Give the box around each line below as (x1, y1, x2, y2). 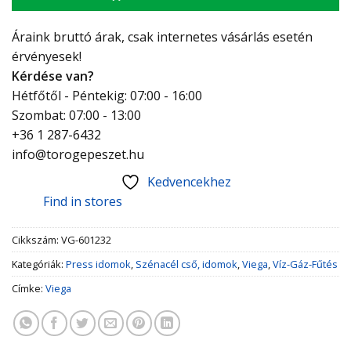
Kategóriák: (12, 257, 66, 272)
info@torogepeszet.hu (12, 146, 144, 164)
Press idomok (66, 257, 131, 272)
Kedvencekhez (147, 173, 231, 191)
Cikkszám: (12, 233, 61, 248)
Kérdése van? (12, 67, 94, 85)
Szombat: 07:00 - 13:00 (12, 107, 141, 125)
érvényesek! (12, 48, 81, 66)
